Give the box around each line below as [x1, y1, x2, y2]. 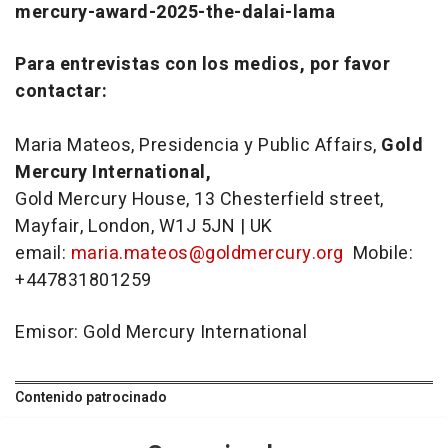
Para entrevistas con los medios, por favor [15, 51, 390, 79]
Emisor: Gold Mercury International [15, 319, 307, 347]
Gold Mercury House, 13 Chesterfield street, [15, 186, 384, 214]
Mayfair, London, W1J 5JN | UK [15, 213, 273, 241]
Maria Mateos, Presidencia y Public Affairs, [15, 132, 381, 160]
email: [15, 240, 71, 268]
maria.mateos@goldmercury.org [70, 240, 344, 268]
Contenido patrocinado [15, 387, 167, 409]
